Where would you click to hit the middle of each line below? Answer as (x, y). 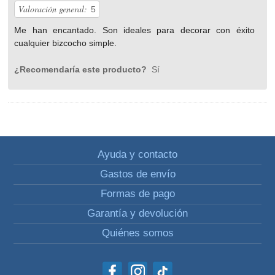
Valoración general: (53, 9)
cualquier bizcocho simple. (66, 43)
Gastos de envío (137, 174)
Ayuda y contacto (137, 155)
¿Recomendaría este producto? (82, 70)
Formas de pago (137, 194)
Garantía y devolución (137, 214)
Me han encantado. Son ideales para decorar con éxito (134, 30)
